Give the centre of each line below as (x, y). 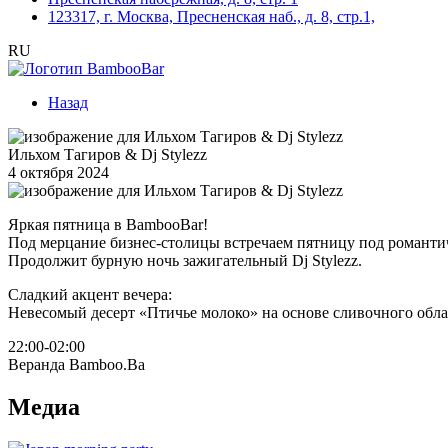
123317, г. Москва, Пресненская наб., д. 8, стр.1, (211, 16)
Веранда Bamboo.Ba (76, 364)
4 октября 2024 (58, 172)
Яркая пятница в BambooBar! (108, 224)
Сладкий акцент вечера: (90, 294)
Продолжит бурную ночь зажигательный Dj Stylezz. (185, 260)
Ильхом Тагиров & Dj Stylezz (107, 154)
